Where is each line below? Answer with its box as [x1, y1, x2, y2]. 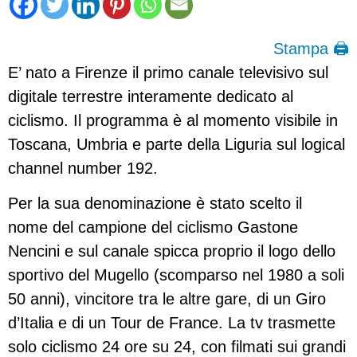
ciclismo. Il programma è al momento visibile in [8, 111, 338, 129]
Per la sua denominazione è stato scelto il [8, 194, 302, 213]
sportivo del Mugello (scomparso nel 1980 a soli [8, 266, 344, 284]
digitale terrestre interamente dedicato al [8, 87, 293, 105]
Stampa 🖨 [273, 39, 349, 57]
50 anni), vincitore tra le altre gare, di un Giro [8, 290, 326, 308]
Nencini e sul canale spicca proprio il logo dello [8, 242, 335, 261]
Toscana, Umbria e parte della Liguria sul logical [8, 135, 345, 153]
